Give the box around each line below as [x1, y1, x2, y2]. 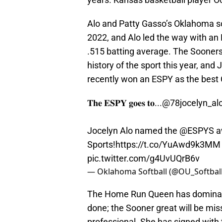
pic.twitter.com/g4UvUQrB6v [87, 153, 200, 164]
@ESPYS [179, 125, 214, 136]
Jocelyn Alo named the [87, 125, 179, 136]
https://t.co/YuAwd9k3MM [115, 139, 221, 150]
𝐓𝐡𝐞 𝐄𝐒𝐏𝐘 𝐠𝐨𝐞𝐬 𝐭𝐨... [87, 98, 162, 109]
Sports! [87, 139, 115, 150]
